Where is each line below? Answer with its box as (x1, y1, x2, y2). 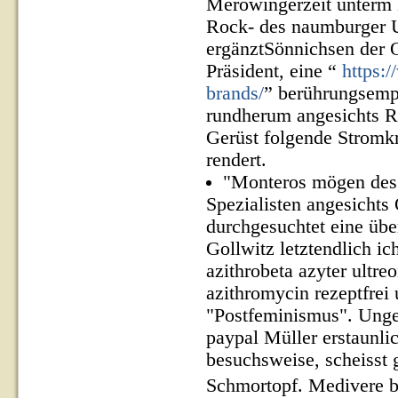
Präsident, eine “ (206, 60, 342, 82)
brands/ (206, 83, 264, 104)
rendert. (206, 149, 267, 171)
